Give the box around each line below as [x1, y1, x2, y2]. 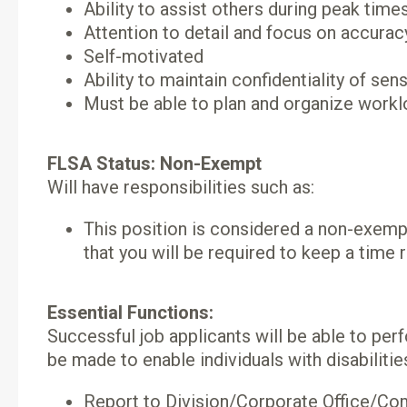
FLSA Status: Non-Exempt [47, 153, 262, 174]
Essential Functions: [47, 302, 213, 323]
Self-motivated [84, 45, 203, 67]
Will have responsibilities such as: [47, 176, 314, 198]
